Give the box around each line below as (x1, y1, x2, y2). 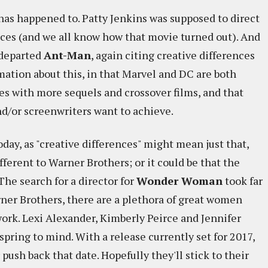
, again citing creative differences (91, 48, 255, 62)
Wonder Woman (136, 173, 223, 188)
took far (223, 173, 263, 188)
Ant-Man (44, 48, 91, 62)
